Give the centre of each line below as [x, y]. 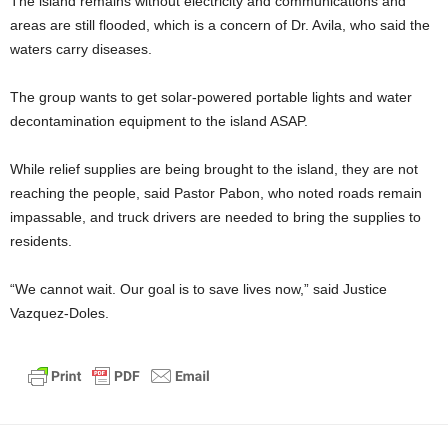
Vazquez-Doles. [59, 312]
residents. [41, 240]
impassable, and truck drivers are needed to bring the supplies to [215, 216]
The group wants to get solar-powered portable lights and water [211, 96]
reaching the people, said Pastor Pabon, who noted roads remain [216, 192]
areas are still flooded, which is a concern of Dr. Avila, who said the [220, 24]
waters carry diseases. [81, 48]
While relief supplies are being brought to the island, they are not [214, 168]
